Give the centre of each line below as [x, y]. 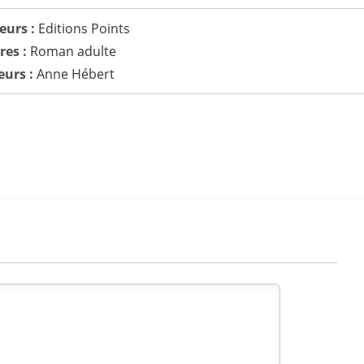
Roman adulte [74, 51]
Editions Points [84, 28]
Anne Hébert [76, 74]
